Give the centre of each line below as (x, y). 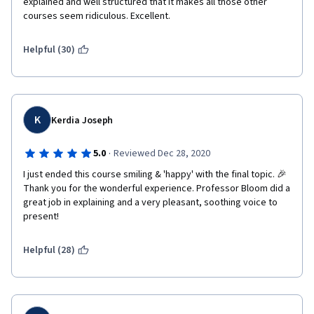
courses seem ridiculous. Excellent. (98, 16)
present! (41, 217)
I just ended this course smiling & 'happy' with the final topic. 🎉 (155, 175)
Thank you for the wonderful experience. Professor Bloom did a (157, 189)
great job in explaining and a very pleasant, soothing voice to (150, 203)
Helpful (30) (49, 50)
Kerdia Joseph (82, 121)
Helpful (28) (49, 250)
